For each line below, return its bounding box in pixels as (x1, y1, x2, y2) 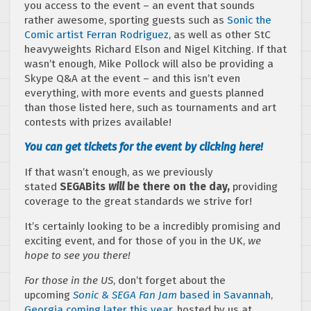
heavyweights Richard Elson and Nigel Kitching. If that (24, 43, 287, 56)
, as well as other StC (169, 28, 271, 42)
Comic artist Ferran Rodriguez (24, 28, 169, 42)
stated (24, 180, 60, 194)
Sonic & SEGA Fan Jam (73, 289, 177, 302)
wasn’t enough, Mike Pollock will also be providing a (24, 58, 274, 71)
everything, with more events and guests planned (24, 87, 264, 100)
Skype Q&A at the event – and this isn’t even (24, 72, 240, 85)
